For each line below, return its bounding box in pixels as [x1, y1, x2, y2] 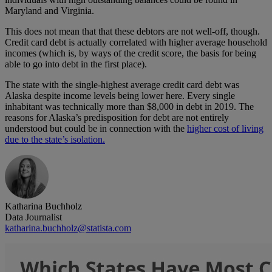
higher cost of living [187, 123, 263, 134]
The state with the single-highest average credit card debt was [5, 80, 239, 90]
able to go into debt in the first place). [5, 59, 147, 70]
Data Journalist [5, 212, 62, 223]
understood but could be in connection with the [5, 123, 187, 134]
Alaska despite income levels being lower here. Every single [5, 90, 235, 101]
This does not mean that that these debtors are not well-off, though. [5, 26, 260, 37]
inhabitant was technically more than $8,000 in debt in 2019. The [5, 101, 254, 112]
